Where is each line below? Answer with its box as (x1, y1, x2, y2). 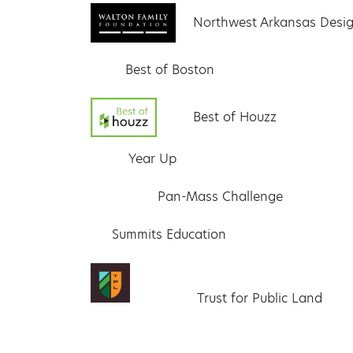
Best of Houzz (193, 108, 277, 127)
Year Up (124, 150, 176, 169)
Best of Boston (124, 61, 214, 80)
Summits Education (107, 225, 226, 244)
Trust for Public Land (192, 289, 322, 308)
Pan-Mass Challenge (153, 188, 283, 206)
